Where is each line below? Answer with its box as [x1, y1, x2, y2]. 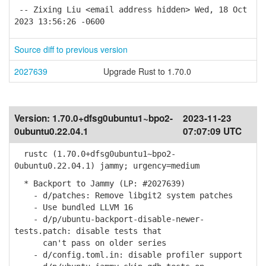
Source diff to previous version [14, 43, 128, 55]
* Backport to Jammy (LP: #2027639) [14, 179, 185, 188]
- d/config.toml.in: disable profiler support [14, 250, 242, 259]
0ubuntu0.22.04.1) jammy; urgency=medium [14, 161, 199, 170]
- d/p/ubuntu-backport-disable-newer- [14, 214, 204, 224]
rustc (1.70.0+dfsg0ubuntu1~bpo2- [14, 149, 176, 159]
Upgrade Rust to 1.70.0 [103, 65, 191, 77]
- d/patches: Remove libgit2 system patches [14, 191, 233, 200]
